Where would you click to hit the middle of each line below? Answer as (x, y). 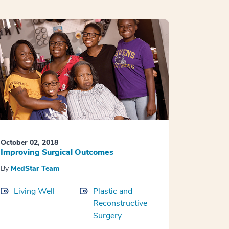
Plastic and (112, 191)
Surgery (107, 216)
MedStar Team (35, 169)
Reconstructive (120, 204)
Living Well (34, 191)
